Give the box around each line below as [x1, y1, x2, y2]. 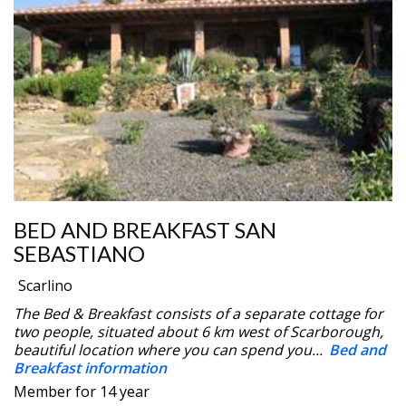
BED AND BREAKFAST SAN [14, 216, 276, 243]
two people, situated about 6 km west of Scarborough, [14, 321, 383, 342]
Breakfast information [14, 357, 167, 378]
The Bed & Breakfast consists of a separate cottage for [14, 303, 383, 324]
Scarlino [18, 275, 72, 295]
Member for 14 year [14, 381, 150, 401]
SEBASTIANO [14, 239, 145, 266]
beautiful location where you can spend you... [14, 339, 326, 360]
